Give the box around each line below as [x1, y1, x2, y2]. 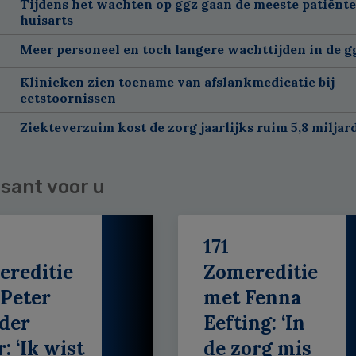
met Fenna [203, 284, 301, 310]
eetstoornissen [19, 89, 116, 106]
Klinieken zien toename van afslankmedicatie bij [19, 73, 335, 90]
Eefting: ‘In [203, 310, 305, 335]
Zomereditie [203, 259, 318, 284]
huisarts [19, 11, 73, 28]
